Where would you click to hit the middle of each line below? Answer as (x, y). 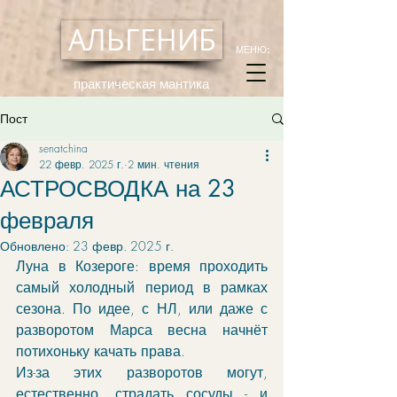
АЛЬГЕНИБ (142, 40)
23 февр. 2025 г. (123, 246)
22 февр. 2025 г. (82, 164)
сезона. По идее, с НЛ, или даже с (142, 308)
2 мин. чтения (163, 164)
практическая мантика (141, 84)
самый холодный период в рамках (142, 287)
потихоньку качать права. (103, 351)
